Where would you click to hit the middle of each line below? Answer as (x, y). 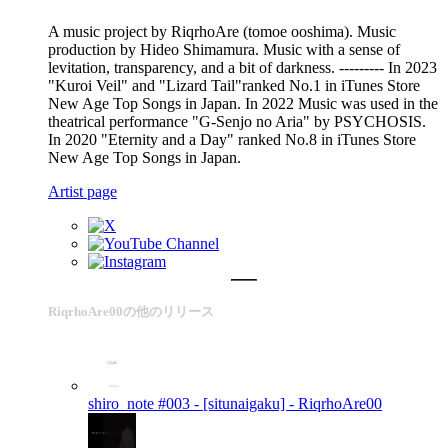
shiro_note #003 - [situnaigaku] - (191, 403)
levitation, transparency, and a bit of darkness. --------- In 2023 (242, 67)
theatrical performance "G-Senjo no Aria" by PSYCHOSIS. (237, 121)
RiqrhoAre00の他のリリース (131, 311)
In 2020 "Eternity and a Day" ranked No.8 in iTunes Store (232, 139)
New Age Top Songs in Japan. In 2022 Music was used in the (243, 103)
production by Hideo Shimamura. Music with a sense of (224, 49)
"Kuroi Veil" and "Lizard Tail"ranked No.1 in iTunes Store (234, 85)
